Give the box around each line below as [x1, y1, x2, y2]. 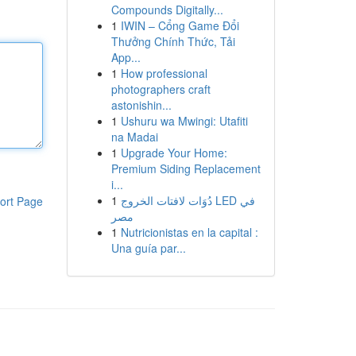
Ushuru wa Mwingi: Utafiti [120, 113, 248, 129]
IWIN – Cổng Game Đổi [120, 17, 239, 33]
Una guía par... [110, 240, 186, 256]
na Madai [110, 129, 158, 145]
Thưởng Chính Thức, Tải [110, 33, 235, 49]
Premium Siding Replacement [110, 161, 261, 176]
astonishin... [110, 97, 172, 113]
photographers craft [110, 81, 211, 97]
